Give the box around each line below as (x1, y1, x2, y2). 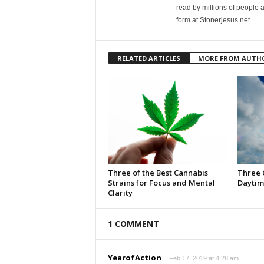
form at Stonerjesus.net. (176, 16, 252, 24)
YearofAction (107, 252, 161, 263)
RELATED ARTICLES (117, 54, 180, 62)
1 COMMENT (107, 218, 159, 229)
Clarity (107, 187, 133, 198)
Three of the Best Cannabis (107, 167, 208, 178)
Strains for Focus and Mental (107, 177, 215, 188)
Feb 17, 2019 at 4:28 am (169, 255, 239, 262)
